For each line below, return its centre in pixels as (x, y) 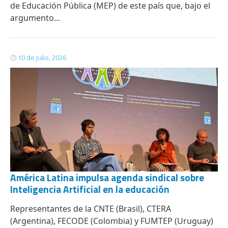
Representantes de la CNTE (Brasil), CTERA (91, 209)
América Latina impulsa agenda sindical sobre (107, 177)
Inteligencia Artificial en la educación (90, 189)
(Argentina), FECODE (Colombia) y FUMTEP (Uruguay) (112, 221)
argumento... (35, 18)
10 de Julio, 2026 (42, 58)
